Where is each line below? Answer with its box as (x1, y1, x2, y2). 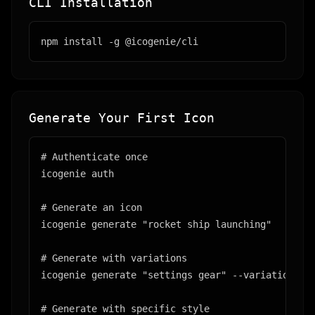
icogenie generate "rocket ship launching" (41, 219, 271, 230)
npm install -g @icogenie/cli (41, 36, 198, 47)
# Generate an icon (41, 202, 142, 213)
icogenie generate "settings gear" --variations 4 (41, 269, 311, 281)
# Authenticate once (41, 151, 148, 162)
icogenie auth (41, 168, 114, 179)
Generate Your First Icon (29, 110, 214, 125)
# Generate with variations (41, 252, 187, 264)
